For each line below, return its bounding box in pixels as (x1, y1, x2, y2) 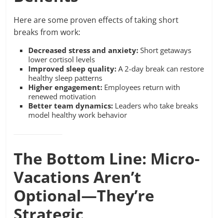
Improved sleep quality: (28, 64, 117, 73)
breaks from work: (14, 27, 81, 37)
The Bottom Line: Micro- (14, 148, 200, 169)
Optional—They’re (14, 185, 155, 206)
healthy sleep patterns (28, 73, 103, 83)
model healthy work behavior (28, 110, 127, 120)
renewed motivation (28, 91, 96, 101)
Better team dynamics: (28, 101, 113, 110)
